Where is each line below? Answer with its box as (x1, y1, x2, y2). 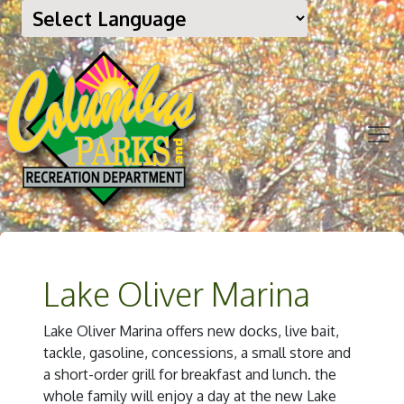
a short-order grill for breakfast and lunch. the (43, 365, 336, 383)
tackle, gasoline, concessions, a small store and (43, 344, 351, 362)
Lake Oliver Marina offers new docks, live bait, (43, 322, 339, 340)
